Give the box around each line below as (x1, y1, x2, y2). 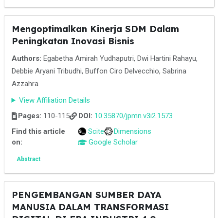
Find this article (11, 127, 65, 136)
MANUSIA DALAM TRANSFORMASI (11, 201, 169, 213)
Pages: (18, 111, 41, 120)
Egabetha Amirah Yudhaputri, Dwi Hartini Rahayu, (41, 54, 198, 63)
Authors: (11, 54, 41, 63)
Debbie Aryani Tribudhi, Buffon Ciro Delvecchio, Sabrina (11, 67, 186, 75)
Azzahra (11, 79, 38, 88)
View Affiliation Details (19, 96, 91, 105)
